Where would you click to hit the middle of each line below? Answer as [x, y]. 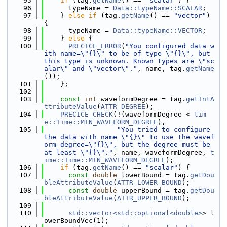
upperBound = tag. [154, 190]
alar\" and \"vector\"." [91, 69]
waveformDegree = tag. [141, 99]
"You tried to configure [164, 129]
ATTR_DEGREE [123, 107]
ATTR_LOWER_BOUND [149, 183]
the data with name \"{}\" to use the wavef [129, 137]
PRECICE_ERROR [95, 46]
